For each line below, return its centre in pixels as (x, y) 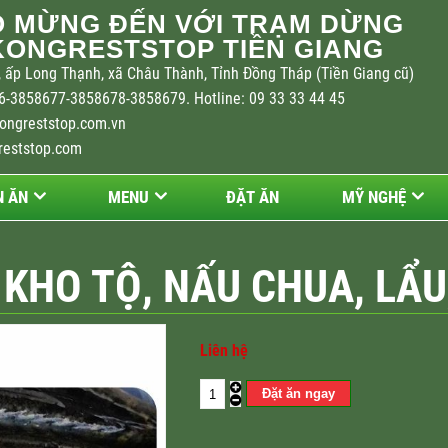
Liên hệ (224, 351)
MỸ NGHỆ (374, 197)
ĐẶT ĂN (252, 197)
